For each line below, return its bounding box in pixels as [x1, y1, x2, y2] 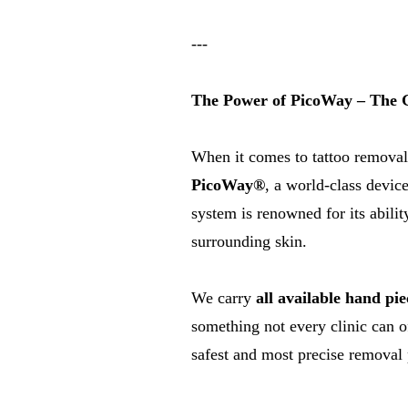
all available [256, 289, 345, 307]
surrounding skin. [191, 232, 307, 250]
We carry [191, 289, 256, 307]
